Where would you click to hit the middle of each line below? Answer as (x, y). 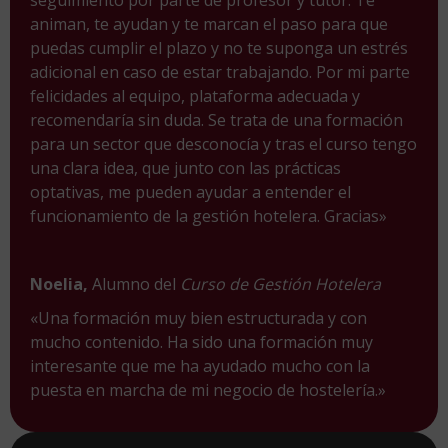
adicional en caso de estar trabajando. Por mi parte (220, 72)
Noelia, (59, 284)
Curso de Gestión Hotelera (280, 284)
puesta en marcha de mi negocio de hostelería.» (208, 390)
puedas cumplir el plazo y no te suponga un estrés (219, 48)
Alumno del (134, 284)
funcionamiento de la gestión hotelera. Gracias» (208, 216)
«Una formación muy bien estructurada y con (198, 318)
